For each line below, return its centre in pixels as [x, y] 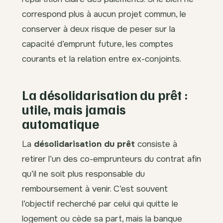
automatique [60, 123]
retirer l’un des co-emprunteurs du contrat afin [111, 159]
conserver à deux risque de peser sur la [99, 29]
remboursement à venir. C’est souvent [95, 189]
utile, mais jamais [74, 109]
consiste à [156, 144]
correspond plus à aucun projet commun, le [104, 14]
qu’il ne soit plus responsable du [83, 174]
